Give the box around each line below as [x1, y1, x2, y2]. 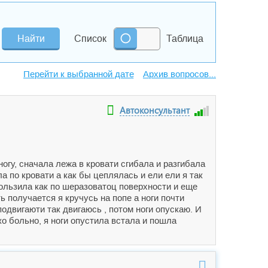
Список [74, 33, 106, 44]
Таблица [166, 33, 203, 44]
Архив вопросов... [143, 69, 216, 79]
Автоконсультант [120, 104, 190, 116]
